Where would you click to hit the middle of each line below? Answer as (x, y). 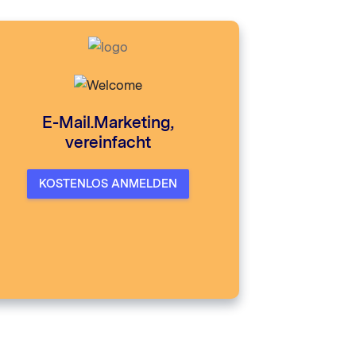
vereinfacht (108, 142)
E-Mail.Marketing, (108, 122)
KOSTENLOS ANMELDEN (108, 184)
